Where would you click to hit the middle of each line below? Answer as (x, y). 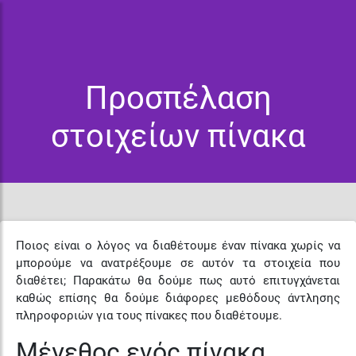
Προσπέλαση (178, 98)
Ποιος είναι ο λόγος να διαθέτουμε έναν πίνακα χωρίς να (178, 246)
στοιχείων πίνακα (178, 136)
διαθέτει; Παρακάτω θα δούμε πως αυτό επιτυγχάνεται (178, 281)
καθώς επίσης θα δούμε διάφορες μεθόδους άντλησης (178, 298)
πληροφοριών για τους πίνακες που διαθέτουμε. (149, 315)
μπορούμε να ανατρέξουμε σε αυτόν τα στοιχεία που (178, 263)
